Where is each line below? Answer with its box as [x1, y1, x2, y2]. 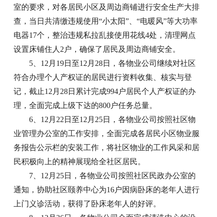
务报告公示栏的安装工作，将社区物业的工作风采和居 [14, 143, 200, 152]
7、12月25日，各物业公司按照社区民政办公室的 [29, 171, 196, 180]
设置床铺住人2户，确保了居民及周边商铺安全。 [14, 45, 181, 53]
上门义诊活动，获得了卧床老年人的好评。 [14, 199, 161, 208]
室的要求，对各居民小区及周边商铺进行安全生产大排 [14, 2, 200, 11]
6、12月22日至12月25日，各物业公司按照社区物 [29, 115, 196, 124]
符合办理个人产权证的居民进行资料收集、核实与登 [14, 73, 192, 81]
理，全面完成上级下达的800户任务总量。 [14, 101, 157, 109]
